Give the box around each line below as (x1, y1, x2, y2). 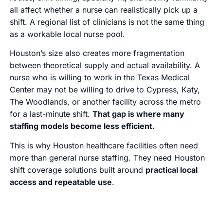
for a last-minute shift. (10, 109, 92, 119)
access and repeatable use (10, 177, 112, 187)
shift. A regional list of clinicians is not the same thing (10, 17, 204, 27)
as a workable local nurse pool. (10, 29, 125, 39)
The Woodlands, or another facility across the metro (10, 97, 201, 107)
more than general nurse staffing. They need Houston (10, 152, 205, 163)
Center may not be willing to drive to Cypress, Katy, (10, 85, 200, 95)
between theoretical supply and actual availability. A (10, 60, 200, 71)
